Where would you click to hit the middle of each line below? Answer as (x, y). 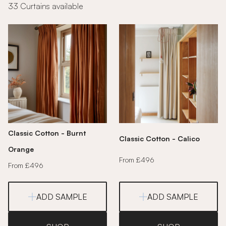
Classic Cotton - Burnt (47, 133)
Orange (21, 149)
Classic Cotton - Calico (159, 138)
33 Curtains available (46, 6)
